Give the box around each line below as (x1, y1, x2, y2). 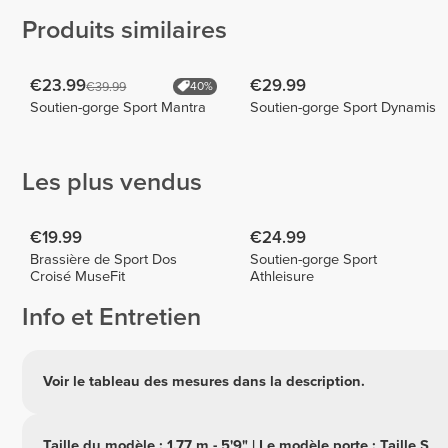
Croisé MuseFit (30, 267, 126, 285)
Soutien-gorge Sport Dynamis (250, 98, 437, 116)
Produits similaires (22, 15, 227, 46)
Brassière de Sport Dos (30, 250, 178, 268)
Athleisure (250, 267, 315, 285)
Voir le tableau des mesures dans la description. (43, 373, 365, 391)
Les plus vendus (22, 167, 202, 198)
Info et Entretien (22, 302, 201, 333)
